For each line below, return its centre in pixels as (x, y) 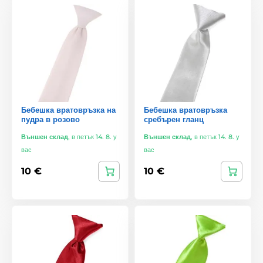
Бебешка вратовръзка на (68, 109)
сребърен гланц (174, 119)
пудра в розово (50, 119)
